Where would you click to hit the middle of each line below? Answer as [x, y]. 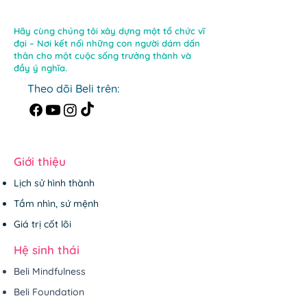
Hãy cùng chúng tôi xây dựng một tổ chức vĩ [109, 31]
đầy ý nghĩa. [40, 68]
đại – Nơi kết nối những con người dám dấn [107, 43]
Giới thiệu [40, 161]
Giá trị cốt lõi [42, 224]
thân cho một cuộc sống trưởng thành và [102, 56]
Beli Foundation [49, 292]
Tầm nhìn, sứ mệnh [56, 204]
